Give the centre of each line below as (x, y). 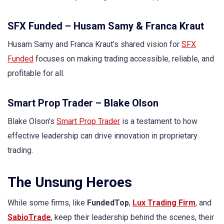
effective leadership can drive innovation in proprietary (102, 136)
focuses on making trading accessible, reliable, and (124, 59)
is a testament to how (159, 121)
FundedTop (108, 203)
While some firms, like (47, 203)
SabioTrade (29, 217)
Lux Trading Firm (164, 203)
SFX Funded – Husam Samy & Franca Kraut (106, 26)
